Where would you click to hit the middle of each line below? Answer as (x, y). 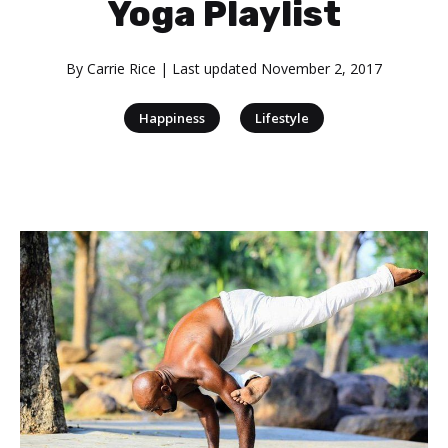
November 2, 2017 (321, 68)
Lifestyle (282, 118)
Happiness (172, 118)
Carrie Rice (121, 68)
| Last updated (208, 68)
